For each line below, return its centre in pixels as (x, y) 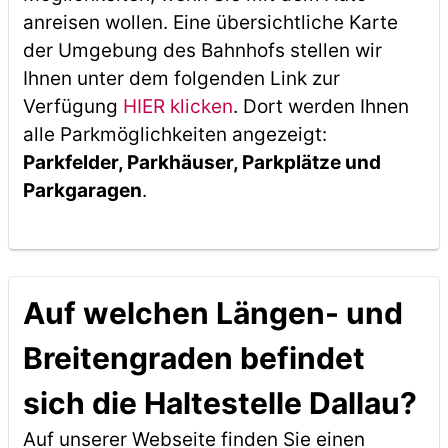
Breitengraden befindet (193, 358)
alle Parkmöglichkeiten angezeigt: (174, 134)
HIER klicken (177, 106)
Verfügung (72, 106)
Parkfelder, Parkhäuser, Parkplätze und (201, 162)
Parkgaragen (82, 190)
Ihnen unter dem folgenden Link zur (181, 78)
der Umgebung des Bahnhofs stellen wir (202, 50)
